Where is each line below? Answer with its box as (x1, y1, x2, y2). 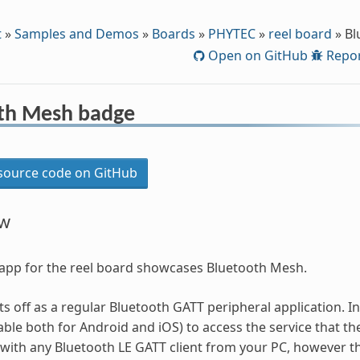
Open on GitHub (205, 46, 309, 64)
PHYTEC (207, 24, 256, 43)
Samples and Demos (14, 24, 139, 43)
